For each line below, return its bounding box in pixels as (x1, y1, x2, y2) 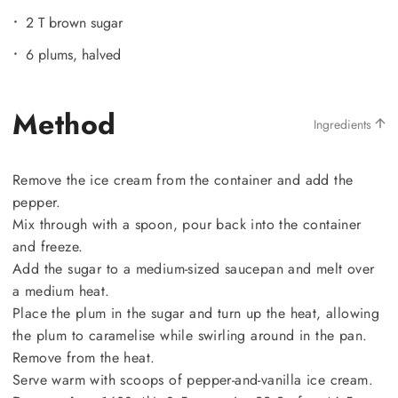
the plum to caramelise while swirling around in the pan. (12, 324, 368, 346)
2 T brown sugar (26, 12, 123, 33)
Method (12, 103, 116, 145)
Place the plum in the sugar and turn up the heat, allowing (12, 302, 380, 323)
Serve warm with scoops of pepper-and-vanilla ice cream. (12, 369, 373, 390)
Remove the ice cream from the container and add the (12, 169, 354, 190)
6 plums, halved (26, 44, 121, 65)
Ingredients (314, 115, 375, 133)
